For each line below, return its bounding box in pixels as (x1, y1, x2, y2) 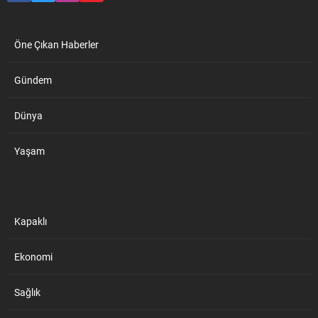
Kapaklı (14, 214, 47, 228)
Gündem (14, 72, 52, 87)
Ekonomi (14, 249, 53, 263)
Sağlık (14, 285, 40, 299)
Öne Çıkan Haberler (14, 37, 99, 51)
